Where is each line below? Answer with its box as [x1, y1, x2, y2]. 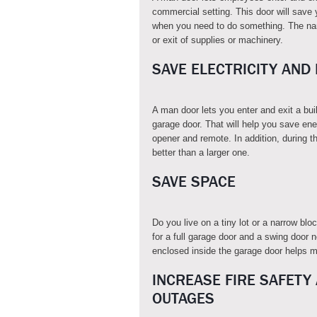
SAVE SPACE [152, 173, 236, 191]
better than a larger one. [152, 147, 250, 158]
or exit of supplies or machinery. [152, 35, 283, 46]
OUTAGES [152, 289, 214, 308]
